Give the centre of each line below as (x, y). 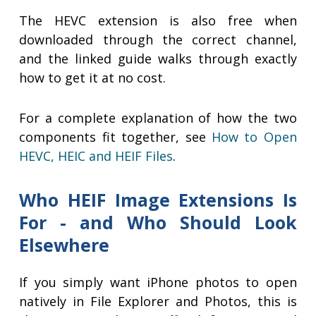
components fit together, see (115, 137)
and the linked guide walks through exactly (158, 59)
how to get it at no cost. (93, 78)
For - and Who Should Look (158, 223)
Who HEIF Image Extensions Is (158, 200)
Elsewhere (65, 245)
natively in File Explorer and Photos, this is (158, 302)
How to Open (254, 137)
